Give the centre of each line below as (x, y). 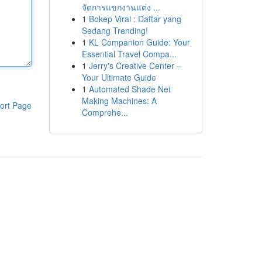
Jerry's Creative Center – (135, 65)
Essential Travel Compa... (129, 54)
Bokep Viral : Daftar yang (135, 19)
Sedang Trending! (115, 30)
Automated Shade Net (130, 89)
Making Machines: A (119, 101)
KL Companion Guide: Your (139, 42)
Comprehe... (105, 112)
